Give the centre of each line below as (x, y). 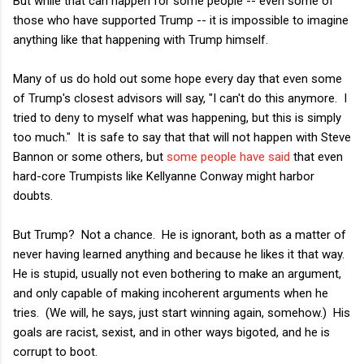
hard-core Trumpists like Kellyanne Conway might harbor (164, 176)
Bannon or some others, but (90, 156)
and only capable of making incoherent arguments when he (171, 293)
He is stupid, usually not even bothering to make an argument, (177, 273)
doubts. (33, 195)
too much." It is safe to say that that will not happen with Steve (182, 137)
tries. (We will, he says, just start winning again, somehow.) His (182, 312)
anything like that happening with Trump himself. (141, 39)
